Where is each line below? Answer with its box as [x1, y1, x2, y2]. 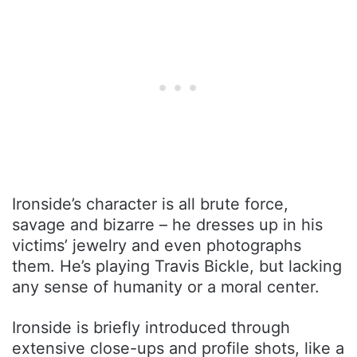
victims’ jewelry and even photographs [12, 235, 301, 255]
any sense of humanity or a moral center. [12, 277, 320, 296]
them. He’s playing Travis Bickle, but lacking [12, 256, 342, 276]
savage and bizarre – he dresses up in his [12, 214, 323, 234]
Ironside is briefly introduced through [12, 317, 290, 337]
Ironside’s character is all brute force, [12, 194, 288, 214]
